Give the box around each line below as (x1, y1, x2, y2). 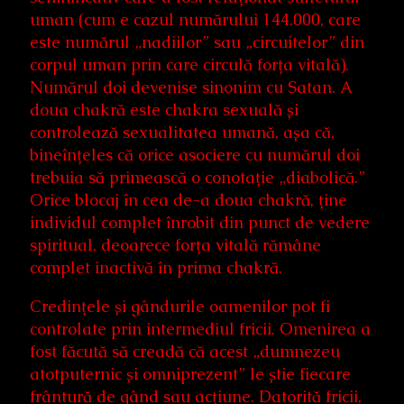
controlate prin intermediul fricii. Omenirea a (30, 318, 371, 340)
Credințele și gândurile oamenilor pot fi (30, 296, 330, 317)
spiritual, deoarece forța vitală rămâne (30, 234, 321, 256)
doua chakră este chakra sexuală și (30, 99, 298, 121)
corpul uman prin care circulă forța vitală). (30, 54, 349, 76)
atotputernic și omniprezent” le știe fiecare (30, 363, 351, 385)
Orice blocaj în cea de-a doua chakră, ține (30, 189, 347, 211)
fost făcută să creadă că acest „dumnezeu (30, 341, 340, 363)
